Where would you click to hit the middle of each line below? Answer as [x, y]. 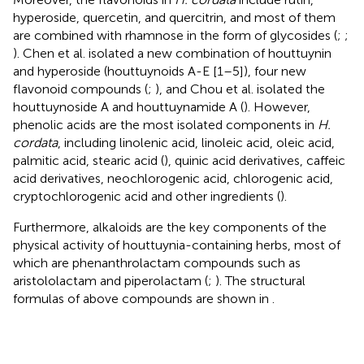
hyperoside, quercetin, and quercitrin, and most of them [174, 17]
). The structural [260, 280]
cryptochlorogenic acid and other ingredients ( [147, 196]
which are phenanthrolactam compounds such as [157, 262]
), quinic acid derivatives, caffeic [255, 160]
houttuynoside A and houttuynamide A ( [128, 106]
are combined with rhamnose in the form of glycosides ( [175, 35]
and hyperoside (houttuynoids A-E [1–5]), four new [160, 71]
